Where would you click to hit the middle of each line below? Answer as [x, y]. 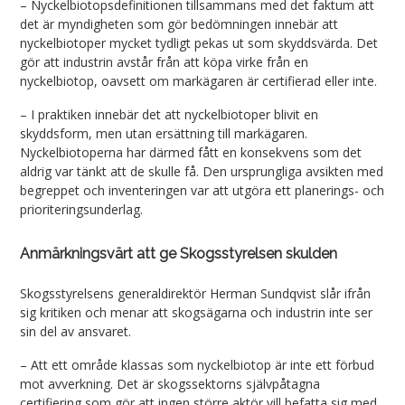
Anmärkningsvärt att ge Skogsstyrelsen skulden [179, 254]
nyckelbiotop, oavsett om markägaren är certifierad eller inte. [199, 81]
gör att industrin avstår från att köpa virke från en [165, 62]
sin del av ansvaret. [76, 332]
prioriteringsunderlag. [82, 210]
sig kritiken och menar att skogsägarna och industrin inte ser [197, 313]
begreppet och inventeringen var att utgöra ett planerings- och [202, 191]
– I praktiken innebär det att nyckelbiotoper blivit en [170, 115]
